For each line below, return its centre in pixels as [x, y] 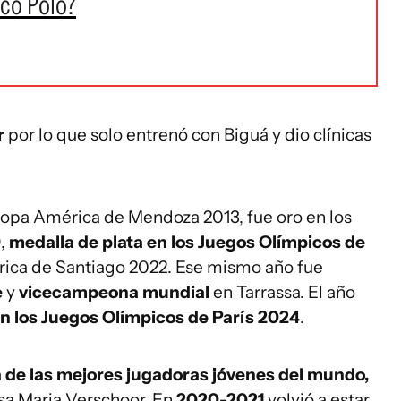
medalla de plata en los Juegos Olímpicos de [187, 242]
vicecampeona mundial [116, 292]
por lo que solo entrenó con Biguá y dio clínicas [190, 135]
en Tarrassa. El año [284, 292]
